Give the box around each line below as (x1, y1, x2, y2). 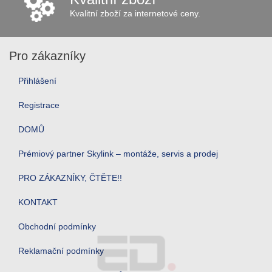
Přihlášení (18, 76, 56, 86)
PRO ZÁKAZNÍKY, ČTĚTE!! (18, 173, 122, 183)
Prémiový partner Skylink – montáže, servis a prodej (18, 149, 218, 158)
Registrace (18, 100, 59, 110)
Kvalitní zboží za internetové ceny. (70, 8, 200, 18)
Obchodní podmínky (18, 222, 96, 231)
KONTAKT (18, 197, 58, 207)
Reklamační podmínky (18, 246, 104, 256)
